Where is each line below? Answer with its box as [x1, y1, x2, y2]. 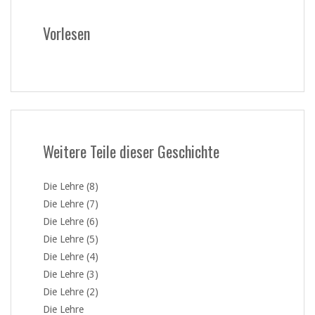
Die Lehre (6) [43, 216, 98, 228]
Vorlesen [43, 22, 90, 45]
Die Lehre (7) [43, 198, 98, 210]
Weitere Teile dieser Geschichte [43, 140, 219, 163]
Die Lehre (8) [43, 181, 98, 193]
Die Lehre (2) [43, 286, 98, 298]
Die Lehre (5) [43, 233, 98, 245]
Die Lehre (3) [43, 269, 98, 281]
